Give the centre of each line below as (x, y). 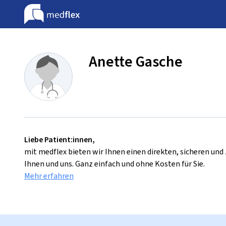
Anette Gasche (136, 62)
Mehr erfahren (49, 176)
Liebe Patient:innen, (60, 139)
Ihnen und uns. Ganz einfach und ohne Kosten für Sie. (115, 164)
